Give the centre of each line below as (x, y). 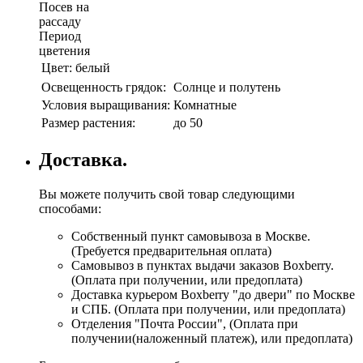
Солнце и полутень (227, 87)
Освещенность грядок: (104, 87)
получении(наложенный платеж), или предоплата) (212, 338)
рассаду (60, 21)
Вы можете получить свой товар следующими (167, 194)
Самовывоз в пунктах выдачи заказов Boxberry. (203, 265)
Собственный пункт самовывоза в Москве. (191, 236)
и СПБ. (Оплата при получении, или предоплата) (208, 309)
